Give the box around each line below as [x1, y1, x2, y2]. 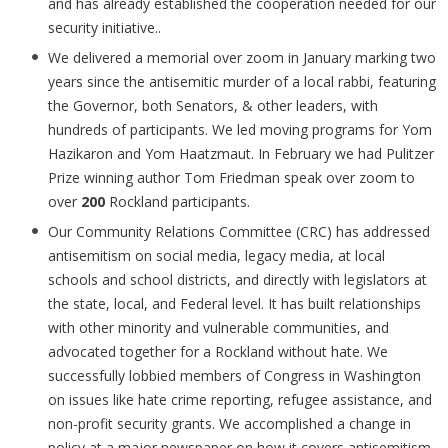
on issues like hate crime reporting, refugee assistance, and [48, 390, 432, 409]
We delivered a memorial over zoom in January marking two [48, 48, 436, 67]
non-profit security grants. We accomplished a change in [48, 414, 411, 433]
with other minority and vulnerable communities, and [48, 318, 389, 337]
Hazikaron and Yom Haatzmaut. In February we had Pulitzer [48, 144, 434, 163]
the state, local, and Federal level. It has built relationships [48, 294, 421, 313]
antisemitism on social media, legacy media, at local [48, 246, 385, 265]
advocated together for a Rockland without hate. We [48, 342, 388, 361]
